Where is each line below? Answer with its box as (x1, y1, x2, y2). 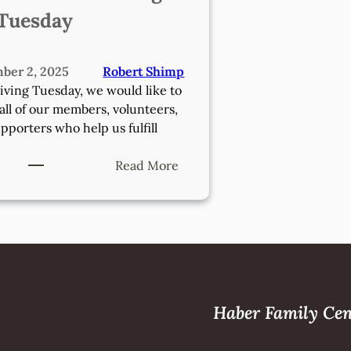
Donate (178, 175, 221, 191)
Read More (115, 157, 179, 173)
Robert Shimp (103, 63, 185, 79)
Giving (178, 212, 217, 229)
